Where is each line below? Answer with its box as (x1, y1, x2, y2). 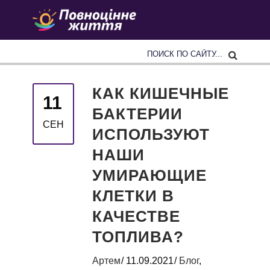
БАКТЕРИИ (92, 104, 183, 123)
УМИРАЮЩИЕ (92, 166, 207, 184)
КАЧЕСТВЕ (92, 207, 180, 225)
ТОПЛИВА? (92, 227, 184, 246)
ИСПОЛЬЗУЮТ (92, 125, 210, 143)
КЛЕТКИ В (92, 186, 174, 205)
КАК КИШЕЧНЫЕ (92, 84, 229, 102)
